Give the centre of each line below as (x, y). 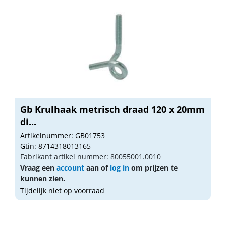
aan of (97, 167)
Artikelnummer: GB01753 (63, 135)
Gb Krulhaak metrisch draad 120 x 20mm (112, 109)
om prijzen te (153, 167)
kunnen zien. (43, 178)
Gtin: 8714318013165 (55, 146)
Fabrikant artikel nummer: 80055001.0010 (91, 156)
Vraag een (38, 167)
